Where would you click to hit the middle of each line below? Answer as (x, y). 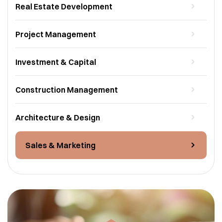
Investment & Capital (56, 62)
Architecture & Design (58, 117)
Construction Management (67, 89)
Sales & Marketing (60, 145)
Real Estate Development (64, 6)
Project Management (56, 34)
